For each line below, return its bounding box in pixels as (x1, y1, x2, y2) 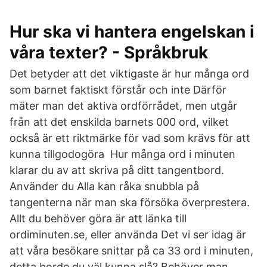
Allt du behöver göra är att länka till (10, 212, 187, 225)
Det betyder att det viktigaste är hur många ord (10, 67, 249, 80)
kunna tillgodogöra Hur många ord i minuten (10, 148, 235, 160)
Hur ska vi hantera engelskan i (10, 21, 254, 42)
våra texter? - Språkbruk (10, 42, 208, 63)
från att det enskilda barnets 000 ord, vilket (10, 116, 229, 128)
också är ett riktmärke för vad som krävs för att (10, 132, 250, 144)
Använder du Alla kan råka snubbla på (10, 180, 199, 193)
